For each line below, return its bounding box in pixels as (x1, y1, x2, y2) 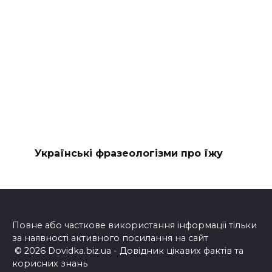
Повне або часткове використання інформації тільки (12, 220, 257, 231)
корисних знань (12, 258, 87, 270)
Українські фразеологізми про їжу (34, 148, 223, 160)
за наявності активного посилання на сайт (12, 233, 208, 244)
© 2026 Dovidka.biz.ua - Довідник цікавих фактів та (12, 245, 243, 257)
